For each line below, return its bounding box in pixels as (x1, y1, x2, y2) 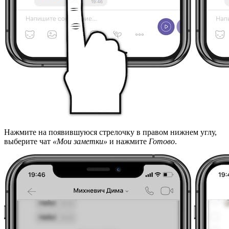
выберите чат (4, 137, 53, 146)
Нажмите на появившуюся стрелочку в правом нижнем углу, (4, 128, 217, 137)
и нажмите (107, 137, 149, 146)
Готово (149, 137, 175, 146)
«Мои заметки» (53, 137, 107, 146)
